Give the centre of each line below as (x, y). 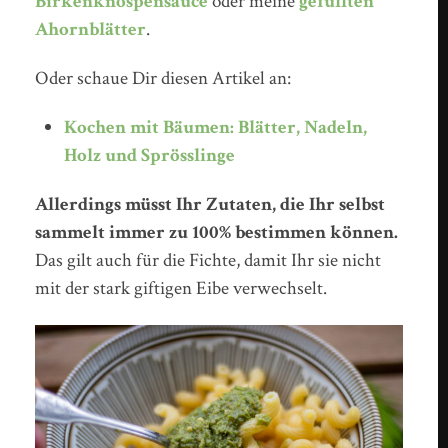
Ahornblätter (91, 30)
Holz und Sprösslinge (149, 156)
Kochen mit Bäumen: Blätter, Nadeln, (215, 128)
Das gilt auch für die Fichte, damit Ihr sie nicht (208, 261)
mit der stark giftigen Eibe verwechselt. (181, 289)
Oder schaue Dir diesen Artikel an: (163, 79)
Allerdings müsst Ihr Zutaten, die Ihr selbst (210, 205)
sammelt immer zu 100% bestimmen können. (217, 233)
